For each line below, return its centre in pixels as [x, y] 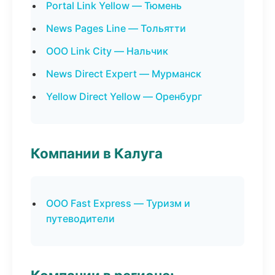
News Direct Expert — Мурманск [124, 74]
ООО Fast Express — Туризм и [118, 203]
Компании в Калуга [97, 153]
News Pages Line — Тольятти [116, 28]
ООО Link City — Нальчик [107, 51]
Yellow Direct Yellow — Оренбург [124, 96]
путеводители [80, 219]
